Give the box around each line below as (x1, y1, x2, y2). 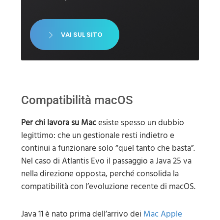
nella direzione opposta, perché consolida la (21, 167, 179, 181)
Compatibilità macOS (21, 93, 133, 108)
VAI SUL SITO (60, 29, 103, 39)
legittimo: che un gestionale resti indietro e (21, 129, 174, 143)
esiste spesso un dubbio (96, 116, 184, 130)
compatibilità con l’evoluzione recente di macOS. (21, 180, 195, 194)
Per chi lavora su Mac (21, 116, 96, 130)
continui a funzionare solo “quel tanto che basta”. (21, 141, 195, 156)
